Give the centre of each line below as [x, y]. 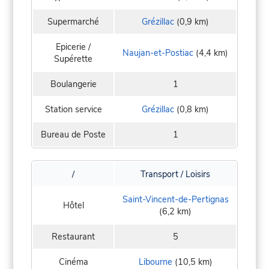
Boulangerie [73, 84]
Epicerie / [73, 47]
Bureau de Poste [73, 134]
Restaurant [73, 236]
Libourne [155, 261]
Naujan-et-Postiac [158, 53]
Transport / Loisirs [175, 174]
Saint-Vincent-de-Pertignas [175, 199]
